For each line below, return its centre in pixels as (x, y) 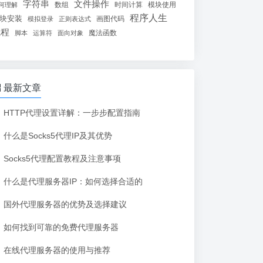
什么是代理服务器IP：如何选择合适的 (73, 181)
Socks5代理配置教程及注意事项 (62, 158)
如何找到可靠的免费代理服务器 (61, 227)
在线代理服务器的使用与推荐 (57, 250)
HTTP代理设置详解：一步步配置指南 (72, 112)
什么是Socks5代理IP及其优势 (58, 135)
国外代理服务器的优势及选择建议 (65, 204)
